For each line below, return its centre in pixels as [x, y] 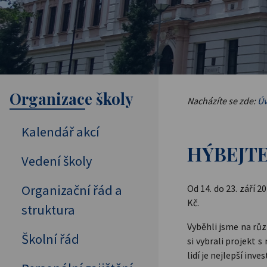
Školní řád [50, 239]
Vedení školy [57, 161]
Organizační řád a [72, 190]
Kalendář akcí [60, 132]
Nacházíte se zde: [222, 101]
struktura [48, 210]
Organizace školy [72, 99]
